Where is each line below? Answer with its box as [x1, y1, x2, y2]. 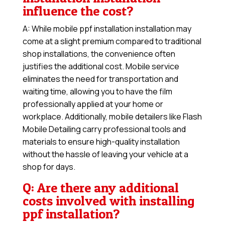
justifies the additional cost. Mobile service [22, 61, 179, 72]
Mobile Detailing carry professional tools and [22, 124, 186, 135]
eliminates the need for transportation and [22, 73, 178, 85]
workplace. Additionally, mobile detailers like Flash [22, 111, 202, 123]
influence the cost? [22, 3, 133, 19]
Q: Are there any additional [22, 180, 179, 196]
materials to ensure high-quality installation [22, 136, 180, 148]
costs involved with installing [22, 193, 194, 209]
